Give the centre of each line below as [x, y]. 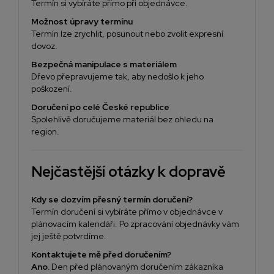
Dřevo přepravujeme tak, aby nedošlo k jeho [117, 77]
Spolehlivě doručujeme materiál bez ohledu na [122, 120]
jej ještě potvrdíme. [69, 236]
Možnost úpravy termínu [82, 22]
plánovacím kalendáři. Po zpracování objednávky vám [135, 224]
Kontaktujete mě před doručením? [101, 255]
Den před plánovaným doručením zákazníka [137, 267]
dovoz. [44, 46]
